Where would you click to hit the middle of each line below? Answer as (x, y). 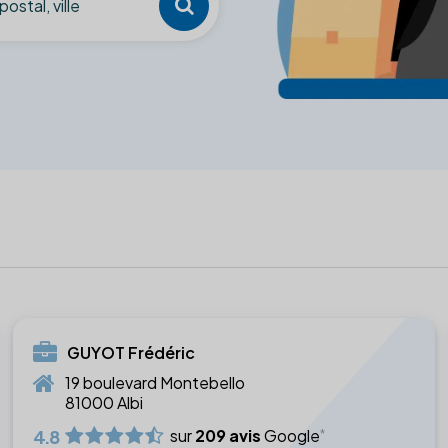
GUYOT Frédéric (131, 352)
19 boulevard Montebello (155, 382)
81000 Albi (104, 402)
